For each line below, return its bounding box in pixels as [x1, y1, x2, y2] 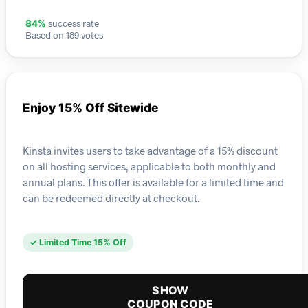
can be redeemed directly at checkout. [23, 191, 199, 204]
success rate [46, 17, 99, 30]
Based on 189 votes [25, 29, 103, 41]
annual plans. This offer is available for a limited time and [23, 175, 284, 188]
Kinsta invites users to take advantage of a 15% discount [23, 144, 278, 157]
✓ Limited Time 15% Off [30, 237, 126, 248]
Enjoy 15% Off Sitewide [23, 100, 158, 115]
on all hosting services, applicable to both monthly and [23, 159, 276, 173]
